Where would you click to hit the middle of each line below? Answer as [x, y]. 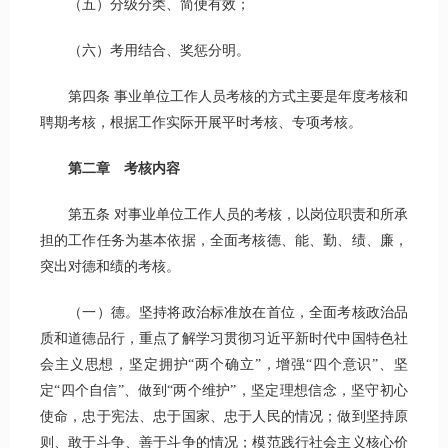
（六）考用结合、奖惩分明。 [145, 51]
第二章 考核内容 [124, 169]
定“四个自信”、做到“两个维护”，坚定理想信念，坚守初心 [224, 391]
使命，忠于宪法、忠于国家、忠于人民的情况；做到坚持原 [224, 417]
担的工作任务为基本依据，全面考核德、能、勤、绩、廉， [224, 241]
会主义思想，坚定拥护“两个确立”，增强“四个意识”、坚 [224, 365]
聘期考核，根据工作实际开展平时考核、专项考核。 [201, 123]
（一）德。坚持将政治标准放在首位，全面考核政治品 [224, 313]
